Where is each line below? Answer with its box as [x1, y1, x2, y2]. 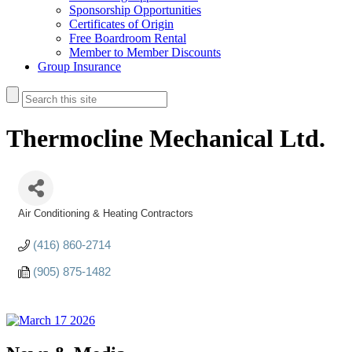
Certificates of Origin [69, 17, 174, 31]
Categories [17, 218, 67, 229]
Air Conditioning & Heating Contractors [18, 207, 193, 219]
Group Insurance [38, 60, 121, 73]
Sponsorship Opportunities [69, 3, 201, 16]
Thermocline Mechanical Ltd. [6, 124, 325, 153]
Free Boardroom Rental [69, 31, 186, 45]
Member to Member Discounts [69, 46, 221, 59]
